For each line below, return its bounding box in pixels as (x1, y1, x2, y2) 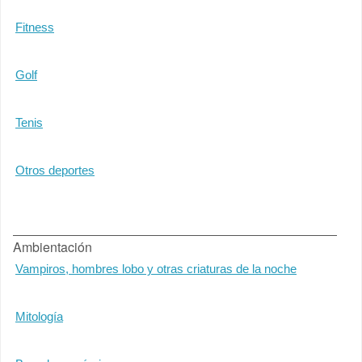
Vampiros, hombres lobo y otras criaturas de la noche (15, 262, 297, 276)
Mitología (15, 309, 63, 323)
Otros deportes (15, 163, 95, 177)
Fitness (15, 20, 54, 34)
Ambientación (13, 238, 92, 256)
